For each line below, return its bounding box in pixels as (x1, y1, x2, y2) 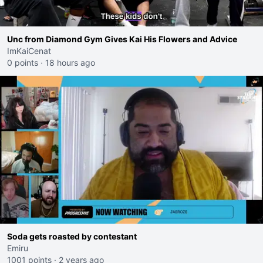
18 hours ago (45, 58, 95, 68)
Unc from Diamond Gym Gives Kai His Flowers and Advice (7, 34, 237, 44)
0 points (7, 58, 38, 68)
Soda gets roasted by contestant (7, 231, 137, 241)
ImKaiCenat (7, 46, 51, 56)
